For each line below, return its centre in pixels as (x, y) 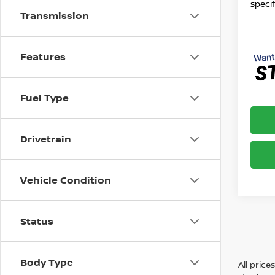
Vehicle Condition (66, 180)
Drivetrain (46, 139)
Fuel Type (45, 98)
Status (37, 221)
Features (43, 57)
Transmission (55, 16)
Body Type (47, 262)
